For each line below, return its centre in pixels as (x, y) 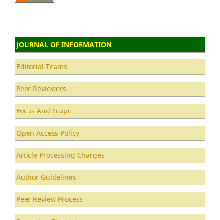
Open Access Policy (48, 133)
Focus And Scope (44, 111)
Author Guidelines (46, 177)
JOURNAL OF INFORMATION (64, 45)
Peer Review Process (50, 199)
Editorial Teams (42, 67)
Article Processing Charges (60, 155)
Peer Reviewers (41, 89)
